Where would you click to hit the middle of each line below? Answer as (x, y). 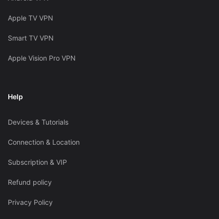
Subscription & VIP (37, 162)
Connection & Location (44, 142)
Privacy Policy (30, 202)
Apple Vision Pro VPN (42, 58)
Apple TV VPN (30, 18)
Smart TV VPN (31, 38)
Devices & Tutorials (38, 122)
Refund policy (30, 182)
